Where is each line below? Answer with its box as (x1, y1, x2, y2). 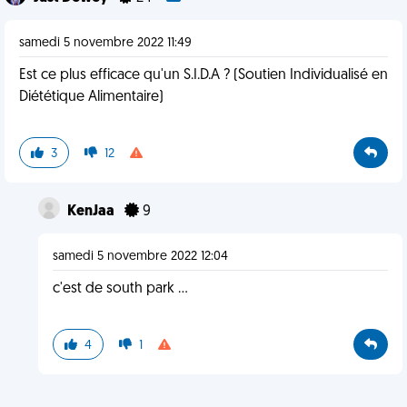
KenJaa (66, 204, 117, 219)
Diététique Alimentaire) (19, 90, 164, 104)
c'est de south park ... (52, 282, 188, 296)
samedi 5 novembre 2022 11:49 (19, 36, 192, 50)
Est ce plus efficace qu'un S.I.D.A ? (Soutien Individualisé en (19, 68, 388, 83)
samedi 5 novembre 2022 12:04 (52, 250, 228, 263)
